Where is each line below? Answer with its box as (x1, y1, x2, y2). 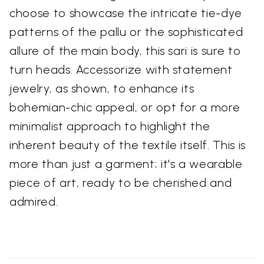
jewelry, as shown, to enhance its (9, 81, 194, 95)
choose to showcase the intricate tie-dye (9, 5, 242, 20)
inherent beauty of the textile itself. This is (9, 137, 246, 152)
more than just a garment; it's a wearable (9, 156, 243, 171)
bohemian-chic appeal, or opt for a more (9, 100, 240, 114)
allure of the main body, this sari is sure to (9, 43, 241, 58)
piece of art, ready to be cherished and (9, 175, 232, 190)
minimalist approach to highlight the (9, 118, 210, 133)
